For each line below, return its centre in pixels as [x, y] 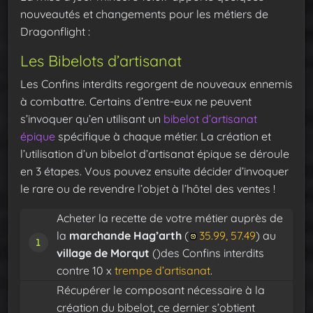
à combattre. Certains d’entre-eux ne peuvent [136, 101]
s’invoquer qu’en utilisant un [92, 118]
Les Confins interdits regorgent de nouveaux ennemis [156, 83]
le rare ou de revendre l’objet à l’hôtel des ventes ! [148, 188]
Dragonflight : [55, 31]
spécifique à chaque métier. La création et [163, 136]
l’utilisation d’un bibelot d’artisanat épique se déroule [155, 153]
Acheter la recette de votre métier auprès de [170, 218]
